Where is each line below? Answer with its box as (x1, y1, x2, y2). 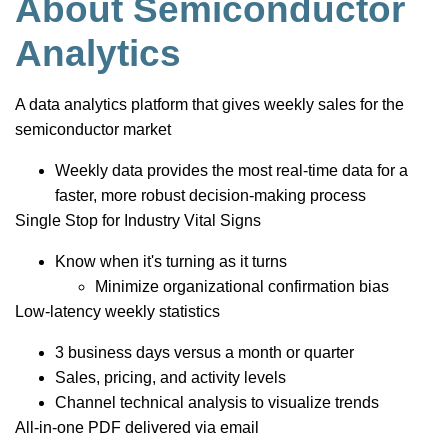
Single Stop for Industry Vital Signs (15, 212, 261, 229)
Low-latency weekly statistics (15, 303, 220, 320)
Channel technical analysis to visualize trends (55, 394, 379, 411)
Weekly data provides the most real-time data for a (55, 162, 408, 179)
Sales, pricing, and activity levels (55, 369, 286, 386)
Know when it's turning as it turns (55, 253, 287, 270)
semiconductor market (15, 121, 171, 138)
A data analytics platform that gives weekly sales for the (15, 96, 404, 113)
